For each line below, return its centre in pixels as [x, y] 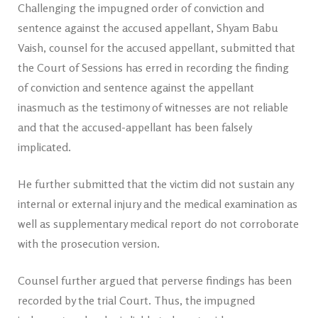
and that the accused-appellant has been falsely [135, 127]
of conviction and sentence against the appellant [136, 87]
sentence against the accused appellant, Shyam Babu [148, 28]
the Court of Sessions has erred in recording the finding [153, 67]
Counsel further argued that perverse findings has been [155, 280]
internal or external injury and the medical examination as [158, 204]
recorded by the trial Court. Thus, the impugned [136, 300]
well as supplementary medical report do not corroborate [158, 224]
